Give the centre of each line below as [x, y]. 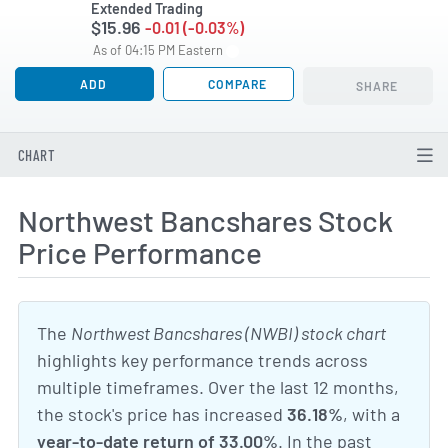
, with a [371, 413]
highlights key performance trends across [202, 359]
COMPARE [236, 83]
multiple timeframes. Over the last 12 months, [218, 386]
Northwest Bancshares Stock [205, 220]
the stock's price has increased [162, 413]
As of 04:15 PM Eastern [159, 49]
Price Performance [140, 252]
